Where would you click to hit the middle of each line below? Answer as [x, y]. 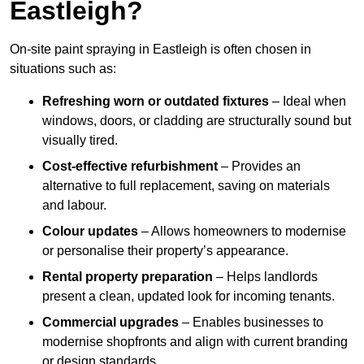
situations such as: [63, 69]
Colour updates [90, 232]
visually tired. [80, 141]
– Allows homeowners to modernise [242, 232]
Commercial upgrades [110, 323]
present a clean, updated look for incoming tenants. [188, 297]
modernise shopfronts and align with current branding [195, 342]
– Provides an [259, 167]
